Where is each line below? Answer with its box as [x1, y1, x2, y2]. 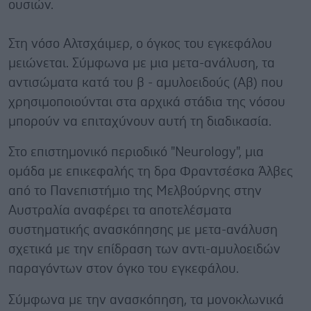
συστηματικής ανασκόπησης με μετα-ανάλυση [8, 223, 278, 237]
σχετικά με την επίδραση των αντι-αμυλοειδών [8, 242, 280, 256]
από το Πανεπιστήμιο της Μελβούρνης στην [8, 184, 262, 198]
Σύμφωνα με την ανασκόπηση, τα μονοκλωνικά [8, 293, 284, 307]
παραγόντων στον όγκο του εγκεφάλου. [8, 262, 239, 276]
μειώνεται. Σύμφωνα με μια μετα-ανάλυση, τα [8, 56, 275, 70]
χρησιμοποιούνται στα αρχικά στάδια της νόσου [8, 95, 285, 109]
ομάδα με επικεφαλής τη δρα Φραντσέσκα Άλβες [8, 165, 293, 178]
